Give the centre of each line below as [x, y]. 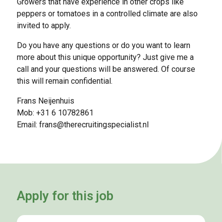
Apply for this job [65, 196]
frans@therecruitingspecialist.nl [94, 125]
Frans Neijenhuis [45, 101]
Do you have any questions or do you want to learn [103, 46]
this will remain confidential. [64, 81]
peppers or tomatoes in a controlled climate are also [107, 14]
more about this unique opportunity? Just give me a [105, 57]
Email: [28, 125]
